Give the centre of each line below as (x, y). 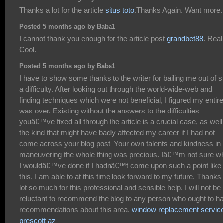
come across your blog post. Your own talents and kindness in (120, 143)
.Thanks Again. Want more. (178, 10)
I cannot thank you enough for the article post (93, 38)
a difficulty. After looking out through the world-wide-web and (116, 89)
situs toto (120, 10)
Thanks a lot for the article (62, 10)
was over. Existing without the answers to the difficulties (109, 111)
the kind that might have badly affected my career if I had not (117, 132)
